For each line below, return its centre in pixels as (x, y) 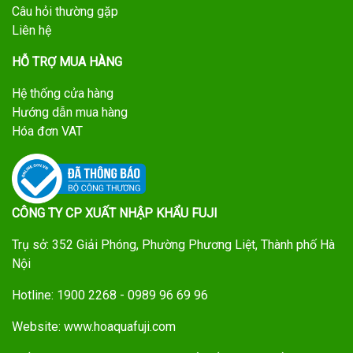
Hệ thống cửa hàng (63, 93)
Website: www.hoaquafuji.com (94, 326)
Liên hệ (32, 30)
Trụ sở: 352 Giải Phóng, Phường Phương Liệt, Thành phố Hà (173, 244)
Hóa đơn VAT (47, 131)
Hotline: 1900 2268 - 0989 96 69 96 (110, 295)
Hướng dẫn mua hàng (70, 112)
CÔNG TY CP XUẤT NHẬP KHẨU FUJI (115, 213)
